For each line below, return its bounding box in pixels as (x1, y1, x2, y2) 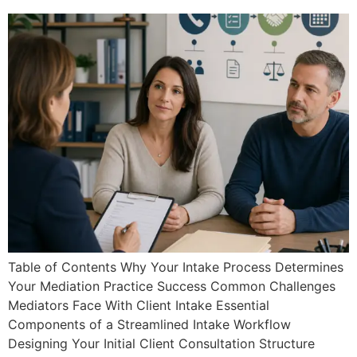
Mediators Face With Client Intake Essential (8, 297, 269, 313)
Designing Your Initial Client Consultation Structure (8, 335, 315, 351)
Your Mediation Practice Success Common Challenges (8, 278, 335, 294)
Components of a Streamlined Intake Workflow (8, 316, 291, 332)
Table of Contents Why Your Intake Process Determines (8, 259, 343, 275)
